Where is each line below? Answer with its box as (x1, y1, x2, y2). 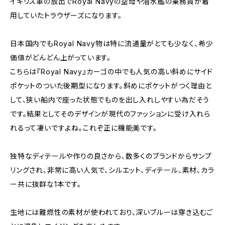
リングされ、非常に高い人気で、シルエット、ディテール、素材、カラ (10, 166, 214, 174)
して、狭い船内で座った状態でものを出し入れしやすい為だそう (10, 95, 210, 104)
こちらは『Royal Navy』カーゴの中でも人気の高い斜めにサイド (10, 67, 213, 76)
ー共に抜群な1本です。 (10, 180, 81, 188)
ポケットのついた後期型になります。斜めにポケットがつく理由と (10, 81, 212, 90)
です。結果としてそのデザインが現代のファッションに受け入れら (10, 109, 210, 118)
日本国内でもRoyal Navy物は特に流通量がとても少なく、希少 (10, 39, 213, 48)
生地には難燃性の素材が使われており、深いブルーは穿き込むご (10, 208, 213, 216)
